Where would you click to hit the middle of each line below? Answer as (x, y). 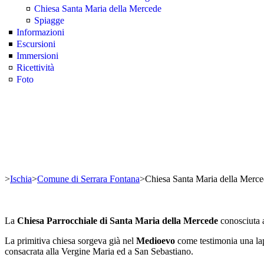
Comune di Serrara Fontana (88, 179)
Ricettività (35, 67)
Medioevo (156, 241)
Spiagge (49, 20)
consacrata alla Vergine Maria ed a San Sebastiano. (99, 251)
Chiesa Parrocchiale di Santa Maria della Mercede (118, 221)
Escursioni (36, 44)
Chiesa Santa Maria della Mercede (98, 9)
